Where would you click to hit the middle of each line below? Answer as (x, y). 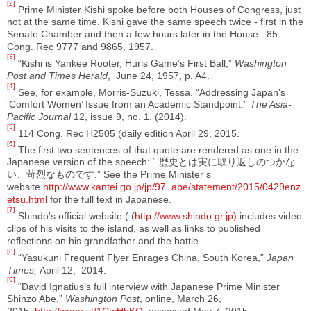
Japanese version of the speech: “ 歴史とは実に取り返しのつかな (151, 162)
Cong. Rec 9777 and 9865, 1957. (80, 47)
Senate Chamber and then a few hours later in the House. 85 (142, 34)
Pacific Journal (39, 117)
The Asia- (271, 104)
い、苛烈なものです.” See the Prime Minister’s (109, 175)
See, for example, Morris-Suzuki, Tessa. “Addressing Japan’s (150, 92)
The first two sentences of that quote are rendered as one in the (157, 150)
